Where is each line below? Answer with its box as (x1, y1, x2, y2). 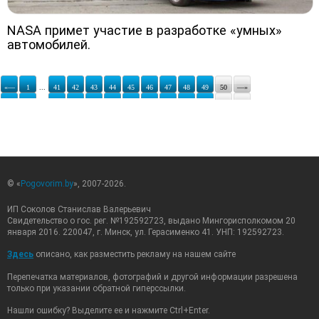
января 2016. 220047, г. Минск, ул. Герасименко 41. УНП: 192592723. (7, 226, 284, 237)
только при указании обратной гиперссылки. (7, 283, 186, 293)
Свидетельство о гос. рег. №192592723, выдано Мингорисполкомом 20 (7, 215, 296, 226)
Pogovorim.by (21, 178, 73, 189)
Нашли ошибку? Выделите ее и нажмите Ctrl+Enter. (7, 305, 210, 315)
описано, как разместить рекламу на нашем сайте (33, 249, 236, 259)
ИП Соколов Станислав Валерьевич (7, 204, 151, 214)
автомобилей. (7, 36, 90, 52)
